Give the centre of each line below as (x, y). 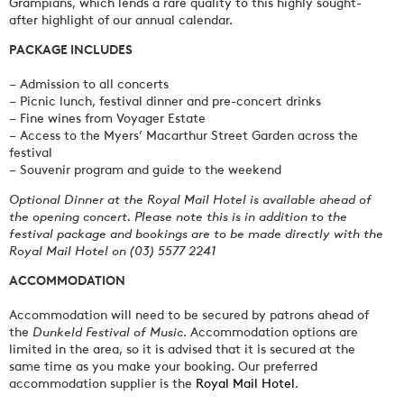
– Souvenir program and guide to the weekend (145, 167)
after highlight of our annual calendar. (121, 18)
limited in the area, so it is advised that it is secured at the (182, 347)
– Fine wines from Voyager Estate (107, 116)
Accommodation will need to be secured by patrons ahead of (189, 312)
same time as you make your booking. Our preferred (163, 364)
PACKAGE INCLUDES (71, 48)
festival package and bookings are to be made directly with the (196, 231)
